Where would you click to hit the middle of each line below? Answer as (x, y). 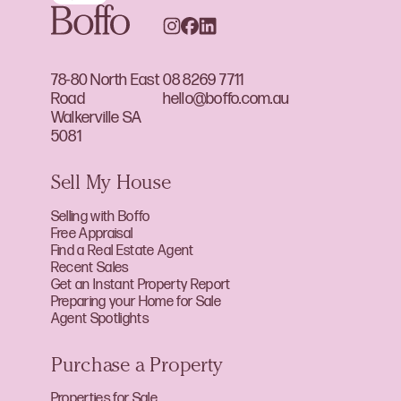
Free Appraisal (92, 234)
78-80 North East (105, 80)
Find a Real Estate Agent (122, 251)
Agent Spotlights (100, 319)
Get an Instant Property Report (141, 285)
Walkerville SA (96, 117)
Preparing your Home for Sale (136, 302)
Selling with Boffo (100, 217)
